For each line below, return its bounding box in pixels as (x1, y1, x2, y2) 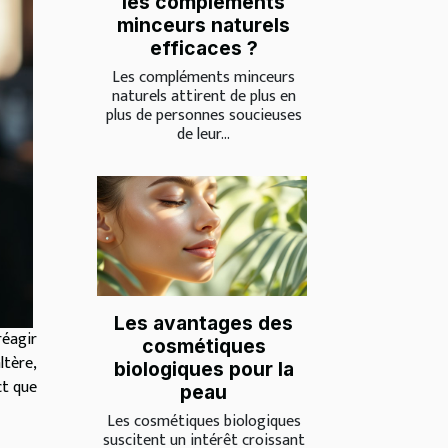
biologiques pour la (113, 357, 294, 382)
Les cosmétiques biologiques (106, 408, 301, 436)
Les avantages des (114, 311, 293, 336)
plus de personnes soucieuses (105, 102, 302, 130)
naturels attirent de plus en (111, 83, 296, 111)
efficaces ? (149, 36, 258, 61)
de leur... (177, 121, 230, 149)
